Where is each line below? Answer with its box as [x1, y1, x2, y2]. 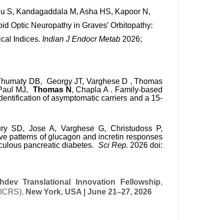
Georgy [44, 77, 72, 85]
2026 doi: [128, 140, 163, 149]
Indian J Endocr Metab [42, 35, 120, 43]
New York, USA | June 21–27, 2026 [25, 188, 152, 196]
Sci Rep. [98, 140, 128, 149]
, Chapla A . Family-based [71, 85, 163, 94]
